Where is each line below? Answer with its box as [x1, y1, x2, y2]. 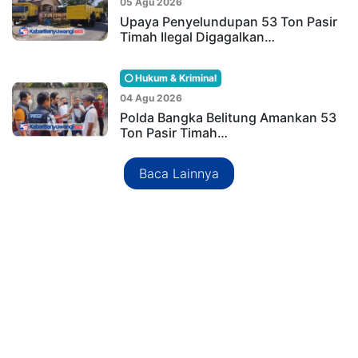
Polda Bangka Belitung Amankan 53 [120, 109, 336, 125]
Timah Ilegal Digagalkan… [120, 28, 275, 45]
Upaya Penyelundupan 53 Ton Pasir [120, 13, 337, 30]
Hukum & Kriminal [133, 71, 217, 84]
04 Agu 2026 [120, 91, 182, 104]
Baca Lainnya [139, 165, 219, 181]
